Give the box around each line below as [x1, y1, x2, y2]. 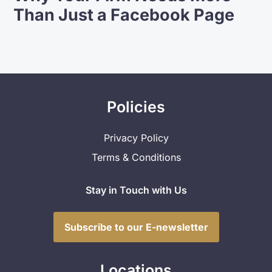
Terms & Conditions [91, 151, 181, 163]
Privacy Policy [103, 131, 169, 144]
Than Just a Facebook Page [13, 4, 235, 25]
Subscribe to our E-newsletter [64, 220, 208, 233]
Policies [107, 97, 165, 116]
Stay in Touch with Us [85, 183, 187, 196]
